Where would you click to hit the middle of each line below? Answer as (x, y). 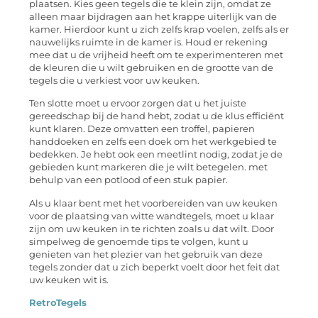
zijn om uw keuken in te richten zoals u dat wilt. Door (152, 229)
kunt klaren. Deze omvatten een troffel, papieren (142, 129)
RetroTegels (58, 302)
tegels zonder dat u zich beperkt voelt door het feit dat (154, 267)
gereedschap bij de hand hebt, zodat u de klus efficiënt (157, 116)
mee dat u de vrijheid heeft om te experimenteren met (156, 55)
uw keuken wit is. (69, 280)
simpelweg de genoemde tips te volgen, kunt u (139, 241)
